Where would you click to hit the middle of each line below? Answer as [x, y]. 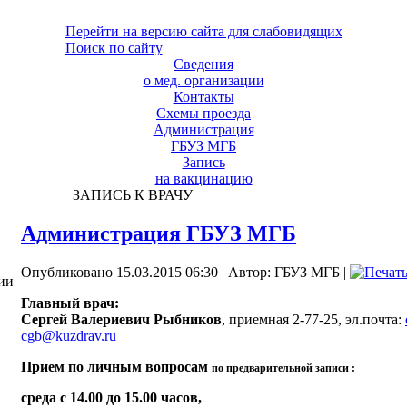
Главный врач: [70, 303]
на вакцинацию [203, 179]
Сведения [203, 64]
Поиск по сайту [114, 48]
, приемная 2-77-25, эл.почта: [313, 319]
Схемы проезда [203, 113]
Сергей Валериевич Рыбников [121, 319]
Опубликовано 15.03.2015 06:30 [119, 272]
